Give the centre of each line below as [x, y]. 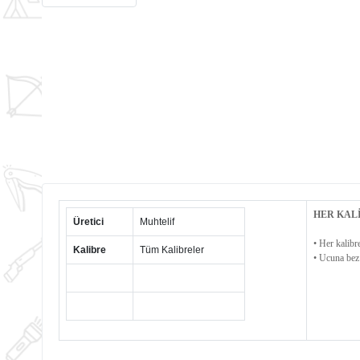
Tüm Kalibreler [172, 250]
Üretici [88, 221]
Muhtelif [157, 221]
